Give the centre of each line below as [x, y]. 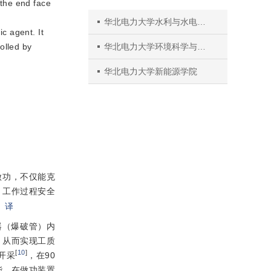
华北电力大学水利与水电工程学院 [151, 22]
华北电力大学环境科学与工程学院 [151, 47]
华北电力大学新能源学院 [151, 71]
